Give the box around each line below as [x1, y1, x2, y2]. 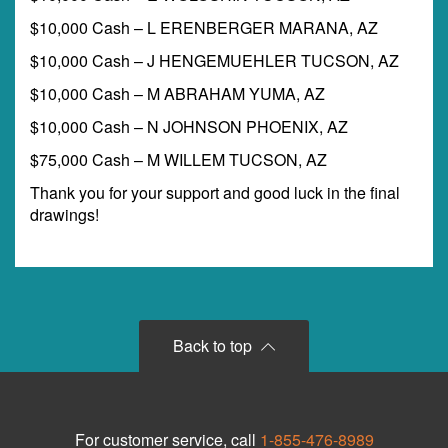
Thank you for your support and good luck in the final [30, 181, 400, 204]
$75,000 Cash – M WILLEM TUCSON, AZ [30, 148, 327, 171]
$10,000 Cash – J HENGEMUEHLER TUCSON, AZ [30, 49, 399, 72]
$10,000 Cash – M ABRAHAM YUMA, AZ [30, 82, 325, 105]
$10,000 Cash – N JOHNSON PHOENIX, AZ [30, 115, 348, 138]
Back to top [173, 334, 256, 357]
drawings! [30, 203, 99, 226]
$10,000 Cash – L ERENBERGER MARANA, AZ [30, 16, 378, 39]
